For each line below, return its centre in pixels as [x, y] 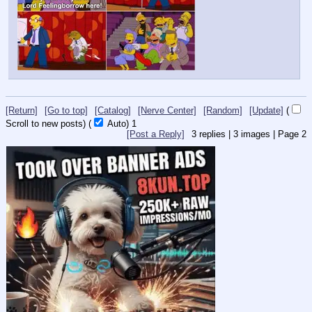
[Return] [22, 111]
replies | [215, 134]
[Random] [223, 111]
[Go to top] [66, 111]
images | [258, 134]
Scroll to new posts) [46, 124]
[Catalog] [113, 111]
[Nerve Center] [167, 111]
